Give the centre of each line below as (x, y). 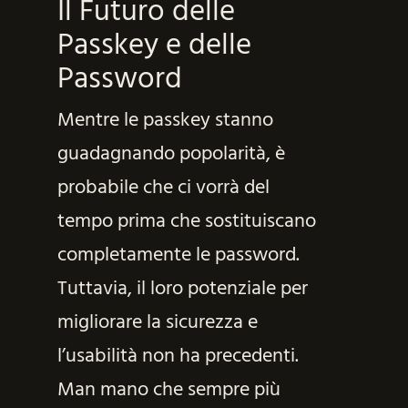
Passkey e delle (154, 46)
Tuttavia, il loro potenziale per (182, 290)
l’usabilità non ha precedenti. (178, 357)
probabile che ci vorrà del (163, 189)
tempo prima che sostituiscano (186, 222)
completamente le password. (178, 256)
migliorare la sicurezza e (157, 323)
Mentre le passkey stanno (165, 121)
